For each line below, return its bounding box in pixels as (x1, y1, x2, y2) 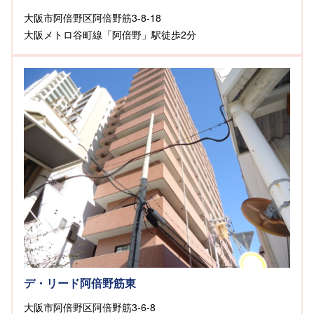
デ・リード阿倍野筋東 (24, 274, 136, 291)
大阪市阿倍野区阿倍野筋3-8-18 (24, 10, 161, 25)
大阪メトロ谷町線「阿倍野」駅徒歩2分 (24, 27, 196, 41)
